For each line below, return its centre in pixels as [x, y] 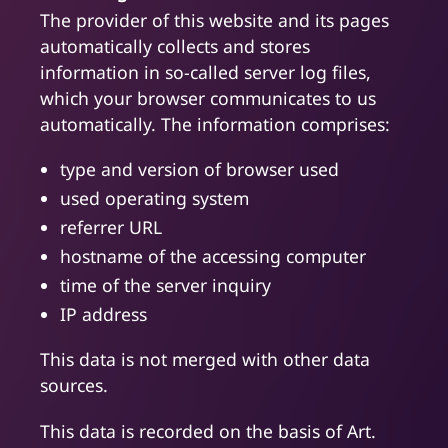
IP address [103, 314]
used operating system [154, 198]
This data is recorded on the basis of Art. [208, 431]
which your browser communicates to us [208, 98]
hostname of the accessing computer [213, 256]
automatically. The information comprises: [215, 124]
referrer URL [111, 227]
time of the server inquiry [165, 285]
